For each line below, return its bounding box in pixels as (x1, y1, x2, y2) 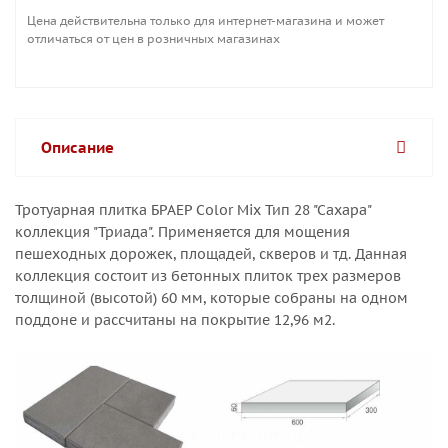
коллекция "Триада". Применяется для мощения (15, 223, 350, 241)
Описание (41, 138, 114, 157)
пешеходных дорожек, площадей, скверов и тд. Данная (15, 245, 407, 263)
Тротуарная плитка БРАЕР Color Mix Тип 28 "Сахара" (15, 201, 371, 219)
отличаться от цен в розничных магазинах (27, 31, 280, 46)
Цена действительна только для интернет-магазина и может (27, 13, 384, 28)
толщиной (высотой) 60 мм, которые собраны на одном (15, 289, 408, 307)
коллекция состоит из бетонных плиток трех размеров (15, 267, 401, 285)
